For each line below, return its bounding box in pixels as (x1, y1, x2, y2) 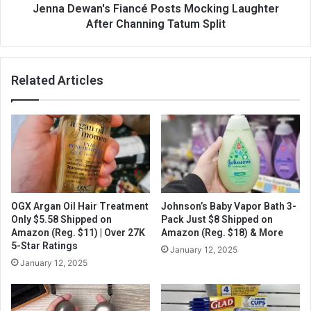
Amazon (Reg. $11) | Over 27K (11, 226, 145, 238)
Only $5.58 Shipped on (11, 213, 112, 225)
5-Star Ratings (11, 239, 78, 251)
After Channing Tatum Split (85, 17, 226, 31)
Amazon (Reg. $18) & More (161, 226, 283, 238)
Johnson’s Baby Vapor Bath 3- (161, 200, 296, 212)
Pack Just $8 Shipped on (161, 213, 273, 225)
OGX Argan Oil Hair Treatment (11, 200, 149, 212)
